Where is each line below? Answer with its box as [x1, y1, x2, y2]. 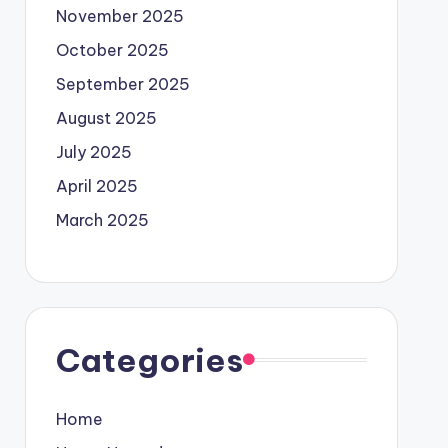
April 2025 [55, 176, 138, 196]
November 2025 [55, 6, 184, 26]
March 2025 [55, 210, 149, 230]
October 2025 [55, 40, 169, 60]
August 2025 [55, 108, 157, 128]
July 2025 [55, 142, 132, 162]
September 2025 [55, 74, 190, 94]
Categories [55, 340, 243, 380]
